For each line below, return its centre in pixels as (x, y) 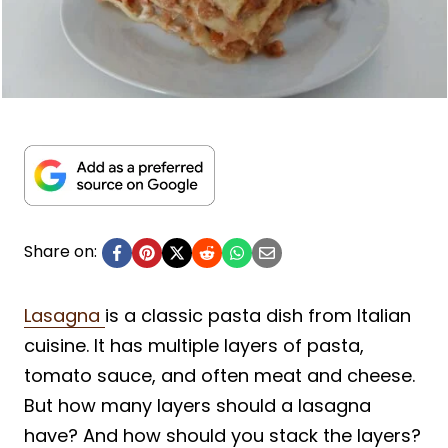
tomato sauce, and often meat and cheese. (219, 375)
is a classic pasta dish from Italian (258, 315)
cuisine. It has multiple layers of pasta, (194, 345)
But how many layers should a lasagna (197, 405)
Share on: (60, 251)
